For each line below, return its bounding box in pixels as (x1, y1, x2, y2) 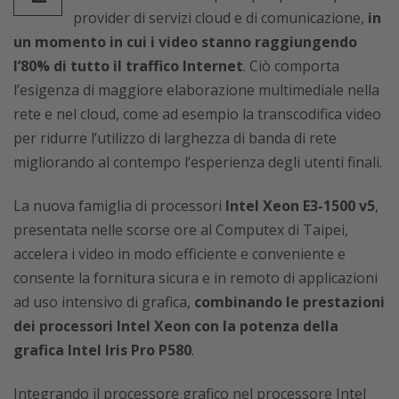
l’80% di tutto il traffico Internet (13, 56, 243, 76)
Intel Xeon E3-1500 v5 (225, 196, 375, 216)
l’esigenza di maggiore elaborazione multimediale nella (13, 80, 379, 100)
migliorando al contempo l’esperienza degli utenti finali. (13, 152, 382, 172)
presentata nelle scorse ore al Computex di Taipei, (13, 220, 348, 240)
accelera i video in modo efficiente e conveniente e (13, 244, 346, 264)
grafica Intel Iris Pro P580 (13, 340, 191, 360)
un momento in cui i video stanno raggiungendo (13, 32, 357, 52)
